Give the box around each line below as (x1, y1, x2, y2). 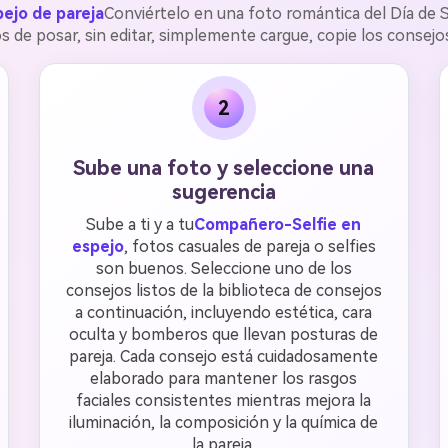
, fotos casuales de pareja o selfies (123, 237, 376, 256)
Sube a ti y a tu (86, 215, 195, 234)
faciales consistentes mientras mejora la (76, 391, 372, 410)
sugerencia (171, 180, 276, 204)
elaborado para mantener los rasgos (90, 369, 358, 388)
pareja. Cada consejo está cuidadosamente (69, 347, 379, 366)
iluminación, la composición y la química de (69, 413, 379, 432)
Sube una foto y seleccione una (73, 156, 375, 180)
